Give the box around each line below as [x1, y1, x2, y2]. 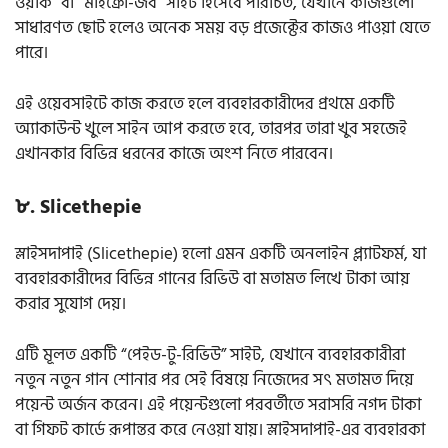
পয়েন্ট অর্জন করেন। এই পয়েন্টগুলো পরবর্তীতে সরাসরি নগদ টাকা [15, 390, 421, 419]
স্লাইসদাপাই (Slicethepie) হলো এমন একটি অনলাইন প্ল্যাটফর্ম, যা [15, 240, 426, 269]
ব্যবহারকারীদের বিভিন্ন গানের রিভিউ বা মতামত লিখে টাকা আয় [15, 265, 410, 294]
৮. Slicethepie [15, 191, 142, 224]
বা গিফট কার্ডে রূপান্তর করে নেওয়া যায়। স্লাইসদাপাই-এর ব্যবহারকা [15, 415, 425, 444]
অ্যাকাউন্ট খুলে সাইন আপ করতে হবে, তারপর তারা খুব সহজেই [15, 114, 407, 143]
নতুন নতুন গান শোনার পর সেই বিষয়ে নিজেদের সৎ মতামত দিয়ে [15, 365, 414, 394]
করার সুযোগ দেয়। [15, 290, 130, 319]
